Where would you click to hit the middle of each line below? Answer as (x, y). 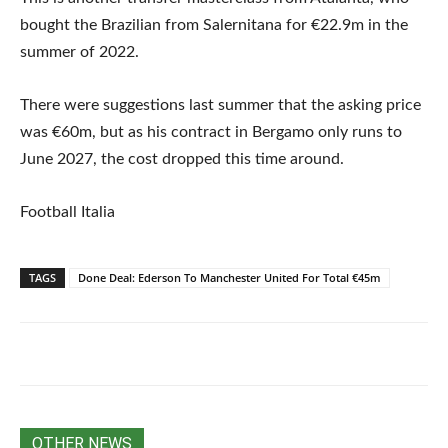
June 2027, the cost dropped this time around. (182, 159)
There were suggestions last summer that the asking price (220, 105)
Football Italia (67, 212)
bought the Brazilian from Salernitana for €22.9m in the (214, 25)
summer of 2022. (79, 52)
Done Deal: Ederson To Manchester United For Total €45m (229, 278)
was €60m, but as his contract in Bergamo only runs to (211, 132)
